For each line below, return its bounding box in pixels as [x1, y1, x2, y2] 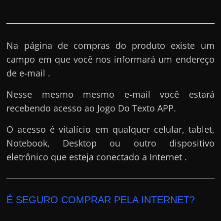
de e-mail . [6, 67, 51, 79]
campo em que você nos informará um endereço [6, 53, 215, 66]
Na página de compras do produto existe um [6, 39, 215, 52]
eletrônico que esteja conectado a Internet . [6, 151, 187, 163]
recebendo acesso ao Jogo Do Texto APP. [6, 102, 177, 114]
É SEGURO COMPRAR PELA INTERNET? [6, 194, 195, 206]
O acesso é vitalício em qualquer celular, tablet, [6, 123, 215, 136]
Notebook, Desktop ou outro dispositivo [6, 137, 215, 149]
